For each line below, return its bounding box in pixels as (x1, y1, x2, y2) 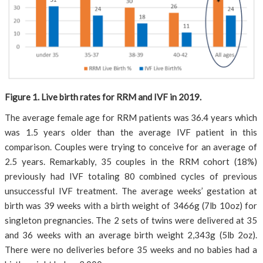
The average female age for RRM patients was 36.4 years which (5, 112, 257, 123)
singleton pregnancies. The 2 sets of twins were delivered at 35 (5, 215, 257, 225)
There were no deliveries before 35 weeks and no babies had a (5, 244, 257, 255)
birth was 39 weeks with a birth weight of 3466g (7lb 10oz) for (5, 200, 257, 211)
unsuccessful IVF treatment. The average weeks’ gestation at (5, 186, 257, 196)
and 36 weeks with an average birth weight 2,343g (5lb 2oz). (5, 230, 257, 240)
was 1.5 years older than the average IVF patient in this (5, 127, 257, 137)
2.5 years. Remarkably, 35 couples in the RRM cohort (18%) (5, 156, 257, 167)
